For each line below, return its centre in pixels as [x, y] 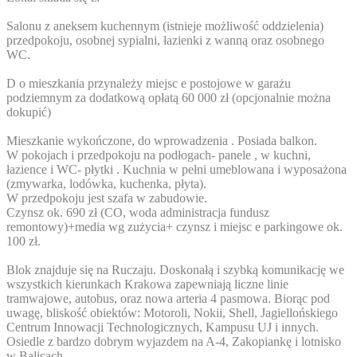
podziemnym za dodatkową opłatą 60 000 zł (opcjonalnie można [169, 98]
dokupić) [29, 112]
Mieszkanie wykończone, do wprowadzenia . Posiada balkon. [162, 141]
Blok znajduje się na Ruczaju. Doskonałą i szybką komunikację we [175, 270]
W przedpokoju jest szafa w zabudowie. [107, 198]
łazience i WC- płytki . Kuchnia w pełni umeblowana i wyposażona [177, 170]
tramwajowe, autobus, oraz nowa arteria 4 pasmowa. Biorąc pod [168, 299]
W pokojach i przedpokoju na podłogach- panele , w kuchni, [159, 155]
